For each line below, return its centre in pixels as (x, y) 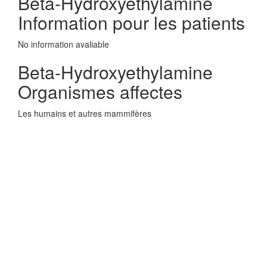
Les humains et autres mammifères (85, 113)
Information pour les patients (131, 22)
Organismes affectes (100, 91)
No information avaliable (63, 44)
